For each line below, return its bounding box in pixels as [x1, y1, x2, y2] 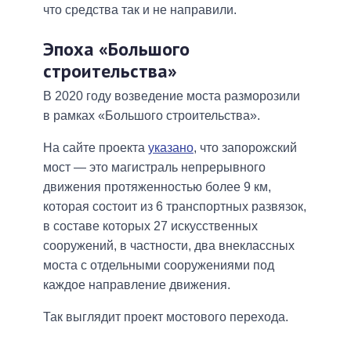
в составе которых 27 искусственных [43, 219, 258, 233]
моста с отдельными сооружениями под [43, 259, 274, 273]
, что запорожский [194, 141, 297, 155]
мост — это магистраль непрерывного [43, 161, 266, 175]
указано [148, 141, 194, 155]
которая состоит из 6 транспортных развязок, [43, 200, 306, 214]
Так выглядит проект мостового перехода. [43, 310, 288, 324]
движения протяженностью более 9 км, [43, 180, 271, 194]
